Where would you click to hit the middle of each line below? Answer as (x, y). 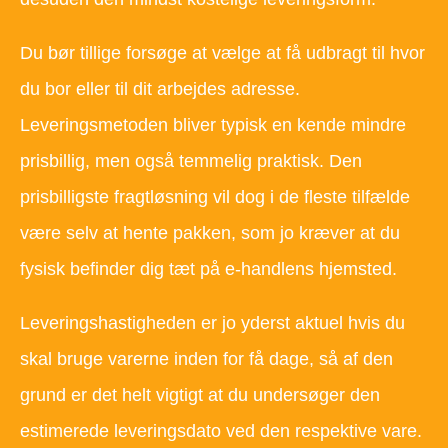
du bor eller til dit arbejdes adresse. (160, 88)
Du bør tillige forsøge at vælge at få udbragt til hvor (222, 52)
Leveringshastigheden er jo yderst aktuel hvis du (212, 322)
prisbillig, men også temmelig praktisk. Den (191, 160)
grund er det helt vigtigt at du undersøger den (200, 394)
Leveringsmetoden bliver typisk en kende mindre (213, 124)
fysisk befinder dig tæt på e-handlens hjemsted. (208, 268)
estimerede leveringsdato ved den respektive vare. (221, 430)
